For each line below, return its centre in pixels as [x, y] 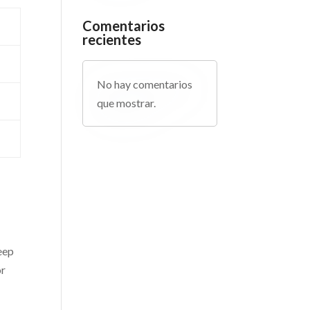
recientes [112, 39]
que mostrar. [127, 103]
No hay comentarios [145, 84]
